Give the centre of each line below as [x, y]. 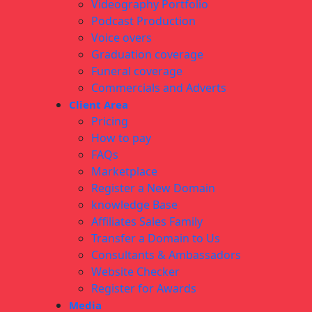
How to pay [121, 138]
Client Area [99, 105]
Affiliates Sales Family [147, 222]
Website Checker [135, 272]
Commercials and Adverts [159, 88]
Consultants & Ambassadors [166, 255]
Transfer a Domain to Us [156, 239]
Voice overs [122, 38]
